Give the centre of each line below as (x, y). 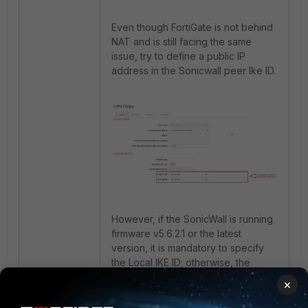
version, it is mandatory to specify (188, 248)
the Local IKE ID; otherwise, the (181, 262)
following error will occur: (168, 277)
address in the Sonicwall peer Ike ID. (194, 70)
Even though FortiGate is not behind (192, 27)
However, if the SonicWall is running (192, 219)
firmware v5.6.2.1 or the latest (176, 233)
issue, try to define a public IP (178, 56)
